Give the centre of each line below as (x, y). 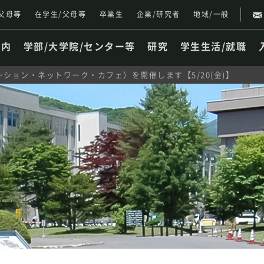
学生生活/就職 (213, 46)
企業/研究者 (158, 14)
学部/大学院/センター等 (79, 46)
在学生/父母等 (60, 14)
